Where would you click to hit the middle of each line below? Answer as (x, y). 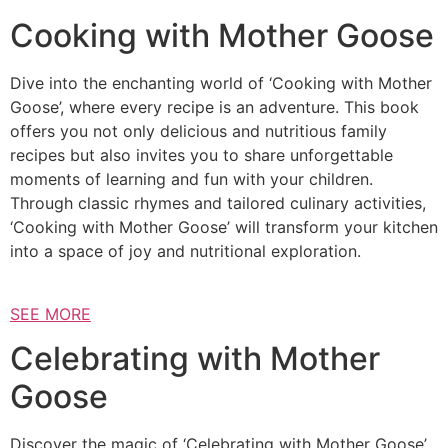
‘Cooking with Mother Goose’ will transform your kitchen (224, 227)
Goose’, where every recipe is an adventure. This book (214, 107)
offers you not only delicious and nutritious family (198, 131)
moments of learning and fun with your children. (191, 179)
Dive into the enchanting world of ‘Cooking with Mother (221, 83)
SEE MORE (50, 313)
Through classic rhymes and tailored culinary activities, (218, 203)
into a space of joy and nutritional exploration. (185, 251)
